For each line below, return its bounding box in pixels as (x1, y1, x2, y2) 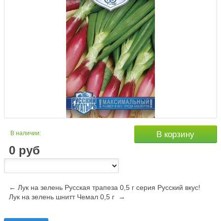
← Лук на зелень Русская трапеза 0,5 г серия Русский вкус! (9, 184, 200, 192)
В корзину (156, 130, 195, 140)
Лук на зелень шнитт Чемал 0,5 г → (9, 193, 125, 201)
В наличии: (10, 130, 41, 137)
